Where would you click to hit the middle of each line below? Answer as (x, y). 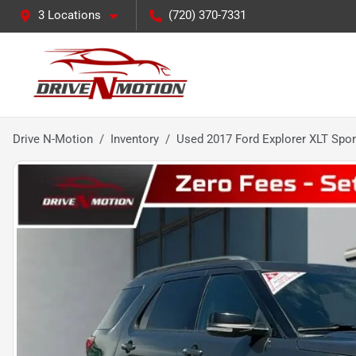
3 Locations (70, 15)
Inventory (135, 139)
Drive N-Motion (53, 139)
